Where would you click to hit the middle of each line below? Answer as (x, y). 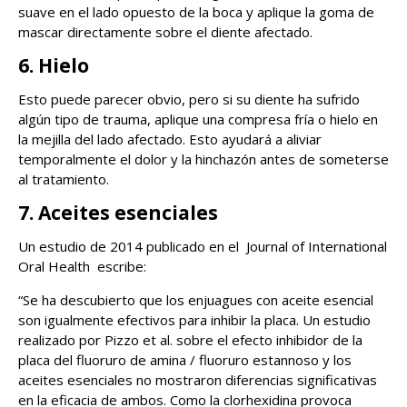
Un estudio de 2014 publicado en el (129, 247)
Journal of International (317, 247)
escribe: (122, 267)
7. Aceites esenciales (118, 213)
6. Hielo (54, 66)
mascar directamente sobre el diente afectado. (165, 32)
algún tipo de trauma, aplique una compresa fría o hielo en (198, 119)
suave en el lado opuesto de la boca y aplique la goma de (196, 12)
